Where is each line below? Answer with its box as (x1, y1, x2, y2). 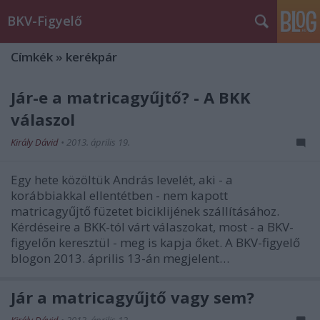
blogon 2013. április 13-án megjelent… (11, 250, 229, 266)
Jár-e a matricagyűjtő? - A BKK (11, 86, 251, 108)
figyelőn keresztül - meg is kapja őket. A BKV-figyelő (11, 234, 300, 251)
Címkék (11, 49, 53, 65)
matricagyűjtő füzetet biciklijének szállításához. (11, 203, 279, 219)
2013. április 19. (66, 136, 130, 149)
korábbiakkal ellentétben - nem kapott (11, 187, 228, 204)
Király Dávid (11, 136, 61, 149)
